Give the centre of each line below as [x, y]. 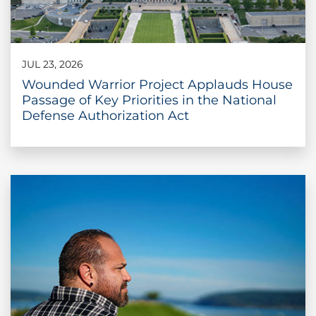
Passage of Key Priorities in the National [149, 100]
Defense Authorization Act [105, 115]
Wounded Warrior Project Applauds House [157, 84]
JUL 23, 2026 [53, 64]
